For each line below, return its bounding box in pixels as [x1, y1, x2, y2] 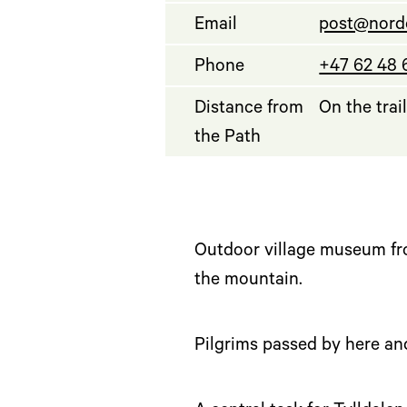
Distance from [194, 100, 303, 121]
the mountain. [194, 272, 303, 293]
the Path [194, 129, 261, 150]
